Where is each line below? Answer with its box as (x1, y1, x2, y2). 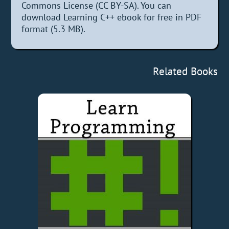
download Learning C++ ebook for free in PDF (21, 11, 202, 24)
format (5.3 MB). (21, 23, 86, 35)
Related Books (152, 64, 218, 79)
